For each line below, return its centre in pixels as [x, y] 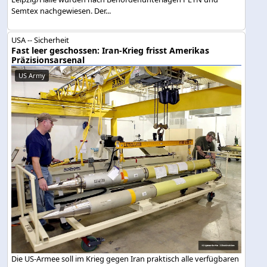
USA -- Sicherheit [41, 40]
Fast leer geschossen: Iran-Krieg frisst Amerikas [111, 50]
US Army [32, 75]
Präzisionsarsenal [48, 60]
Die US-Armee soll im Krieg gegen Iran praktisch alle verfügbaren [125, 258]
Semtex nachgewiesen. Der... [61, 10]
